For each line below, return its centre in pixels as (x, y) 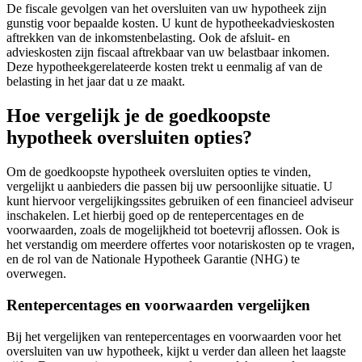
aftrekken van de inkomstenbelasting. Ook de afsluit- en (148, 38)
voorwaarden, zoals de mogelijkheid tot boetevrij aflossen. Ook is (173, 230)
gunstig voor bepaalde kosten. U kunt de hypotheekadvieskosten (170, 23)
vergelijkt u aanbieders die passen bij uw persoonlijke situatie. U (170, 187)
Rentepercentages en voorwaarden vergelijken (158, 305)
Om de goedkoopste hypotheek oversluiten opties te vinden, (159, 172)
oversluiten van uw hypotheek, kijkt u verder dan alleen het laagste (176, 351)
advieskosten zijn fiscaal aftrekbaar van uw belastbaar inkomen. (168, 53)
